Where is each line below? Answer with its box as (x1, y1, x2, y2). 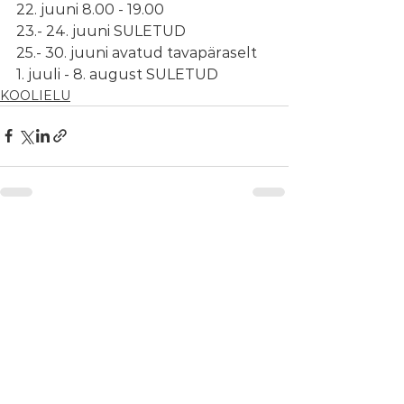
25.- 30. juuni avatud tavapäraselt (16, 43, 257, 61)
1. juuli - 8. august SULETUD (16, 65, 218, 83)
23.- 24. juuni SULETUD (16, 22, 186, 40)
